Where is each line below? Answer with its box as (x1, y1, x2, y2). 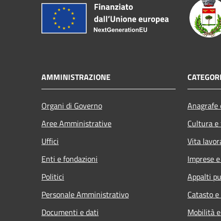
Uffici (41, 135, 59, 147)
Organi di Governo (41, 99, 102, 111)
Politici (41, 170, 64, 183)
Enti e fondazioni (41, 152, 98, 165)
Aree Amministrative (41, 117, 111, 129)
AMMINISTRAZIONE (41, 71, 110, 83)
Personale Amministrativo (41, 188, 129, 200)
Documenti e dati (41, 206, 99, 218)
